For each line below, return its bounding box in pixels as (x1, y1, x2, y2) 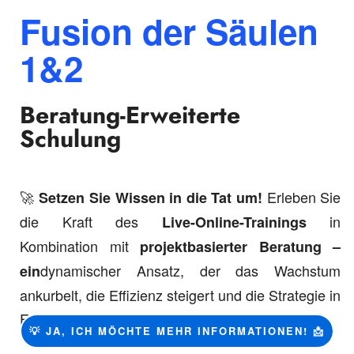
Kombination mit (20, 235, 141, 256)
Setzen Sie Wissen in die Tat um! (39, 187, 263, 208)
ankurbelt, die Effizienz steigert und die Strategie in (20, 284, 341, 305)
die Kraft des (20, 211, 162, 232)
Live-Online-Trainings (161, 212, 307, 232)
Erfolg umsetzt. (20, 308, 115, 329)
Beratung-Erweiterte (20, 98, 240, 132)
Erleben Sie (262, 186, 341, 207)
